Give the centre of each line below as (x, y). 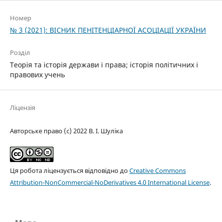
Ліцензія (22, 107)
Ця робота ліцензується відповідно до (69, 170)
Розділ (20, 52)
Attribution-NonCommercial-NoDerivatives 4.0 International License (110, 182)
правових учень (37, 74)
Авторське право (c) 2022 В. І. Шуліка (66, 131)
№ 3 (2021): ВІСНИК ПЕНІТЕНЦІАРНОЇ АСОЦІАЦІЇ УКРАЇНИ (108, 30)
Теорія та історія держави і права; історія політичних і (104, 64)
